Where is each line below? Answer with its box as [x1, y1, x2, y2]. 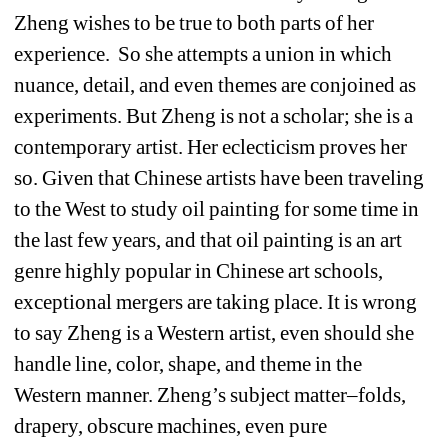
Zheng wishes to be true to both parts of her [14, 10, 375, 35]
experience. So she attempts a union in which [14, 41, 393, 66]
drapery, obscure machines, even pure [14, 413, 328, 438]
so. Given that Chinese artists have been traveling [14, 165, 425, 190]
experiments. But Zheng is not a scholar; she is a [14, 103, 414, 128]
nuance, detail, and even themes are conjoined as [14, 72, 417, 97]
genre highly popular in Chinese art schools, [14, 258, 384, 283]
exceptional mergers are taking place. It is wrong [14, 289, 418, 314]
